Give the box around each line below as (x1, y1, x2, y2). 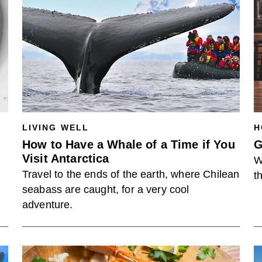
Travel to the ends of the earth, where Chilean (22, 168, 240, 180)
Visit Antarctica (22, 152, 109, 165)
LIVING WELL (22, 123, 89, 132)
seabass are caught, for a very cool (22, 184, 189, 195)
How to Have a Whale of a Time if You (22, 138, 235, 151)
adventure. (22, 199, 73, 211)
